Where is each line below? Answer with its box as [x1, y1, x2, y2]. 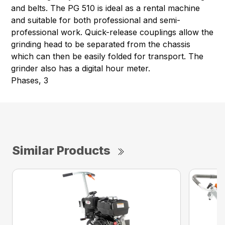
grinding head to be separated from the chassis [11, 39, 191, 50]
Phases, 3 [11, 75, 49, 86]
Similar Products [12, 143, 110, 158]
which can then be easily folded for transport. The [11, 51, 204, 62]
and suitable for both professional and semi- [11, 15, 181, 26]
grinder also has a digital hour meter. [11, 63, 151, 74]
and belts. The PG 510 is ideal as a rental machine [11, 3, 200, 14]
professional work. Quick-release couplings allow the [11, 27, 214, 38]
